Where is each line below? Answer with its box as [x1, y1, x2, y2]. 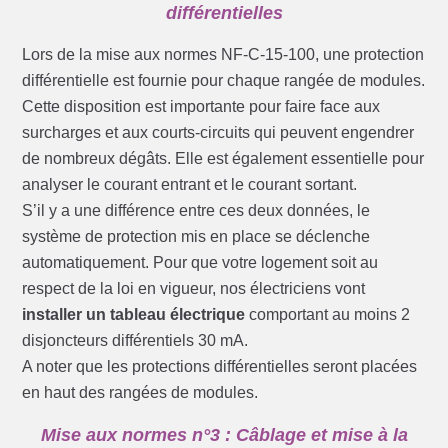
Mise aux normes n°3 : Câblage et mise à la [40, 425, 408, 446]
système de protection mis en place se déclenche [22, 228, 371, 246]
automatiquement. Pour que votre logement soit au [22, 254, 379, 272]
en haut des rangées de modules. [22, 384, 259, 402]
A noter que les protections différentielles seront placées [22, 358, 418, 376]
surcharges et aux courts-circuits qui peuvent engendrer [22, 124, 415, 142]
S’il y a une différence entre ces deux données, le [22, 202, 371, 220]
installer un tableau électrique [22, 306, 246, 324]
